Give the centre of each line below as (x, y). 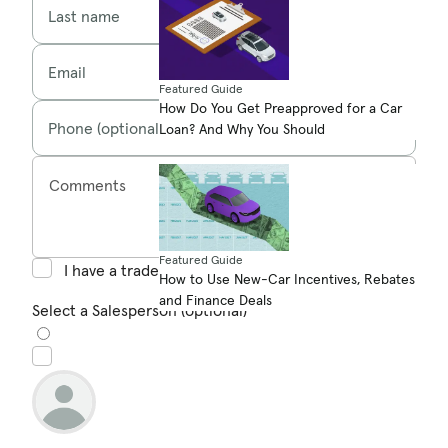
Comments (87, 184)
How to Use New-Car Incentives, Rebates (287, 278)
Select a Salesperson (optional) (139, 309)
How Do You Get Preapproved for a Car (280, 107)
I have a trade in (120, 269)
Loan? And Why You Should (242, 128)
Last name (84, 15)
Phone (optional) (105, 127)
